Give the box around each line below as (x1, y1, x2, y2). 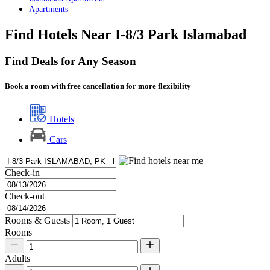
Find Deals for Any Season (5, 54, 136, 67)
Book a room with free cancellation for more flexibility (5, 81, 191, 90)
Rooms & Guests (5, 215, 70, 226)
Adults (5, 253, 30, 264)
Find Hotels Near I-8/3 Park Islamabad (5, 26, 246, 42)
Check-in (5, 168, 40, 178)
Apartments (29, 5, 68, 14)
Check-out (5, 191, 45, 202)
